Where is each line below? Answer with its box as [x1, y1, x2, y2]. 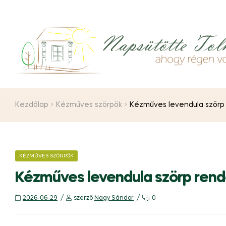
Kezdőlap [15, 101, 48, 108]
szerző [74, 195, 94, 201]
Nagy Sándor [94, 195, 134, 201]
